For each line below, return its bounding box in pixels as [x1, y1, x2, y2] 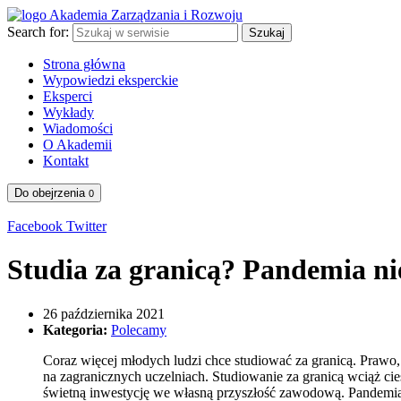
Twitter [66, 218, 107, 234]
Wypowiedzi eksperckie [43, 73, 178, 88]
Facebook [7, 218, 66, 234]
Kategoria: [43, 321, 111, 337]
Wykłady [43, 105, 94, 120]
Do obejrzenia [14, 186, 85, 200]
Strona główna [43, 56, 125, 72]
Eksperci [43, 89, 92, 104]
